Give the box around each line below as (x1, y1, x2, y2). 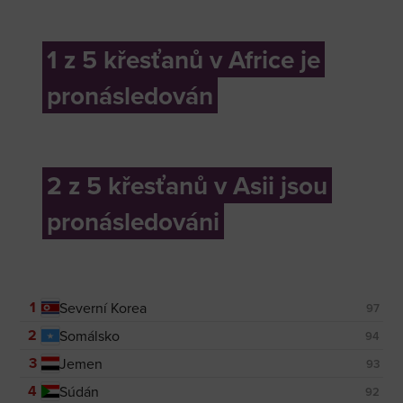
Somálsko (59, 326, 121, 346)
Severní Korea (59, 298, 148, 318)
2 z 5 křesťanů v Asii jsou (47, 167, 328, 204)
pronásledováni (47, 203, 220, 240)
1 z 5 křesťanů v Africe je (47, 41, 321, 78)
